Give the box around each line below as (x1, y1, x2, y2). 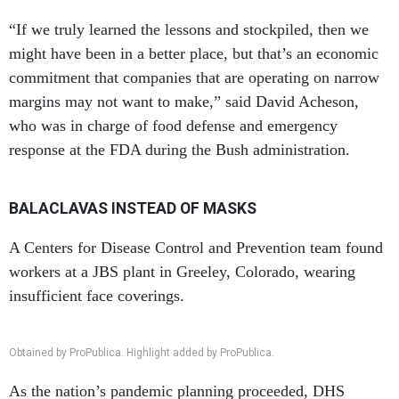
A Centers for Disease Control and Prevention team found (9, 239, 383, 256)
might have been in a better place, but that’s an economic (9, 45, 379, 62)
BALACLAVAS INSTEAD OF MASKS (9, 199, 256, 217)
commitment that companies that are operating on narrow (9, 69, 379, 86)
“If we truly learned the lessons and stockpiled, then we (9, 20, 369, 38)
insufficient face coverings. (9, 287, 184, 305)
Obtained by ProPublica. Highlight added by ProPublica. (9, 346, 274, 359)
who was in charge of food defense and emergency (9, 117, 338, 134)
